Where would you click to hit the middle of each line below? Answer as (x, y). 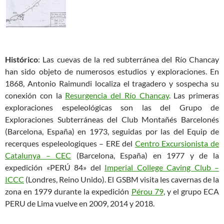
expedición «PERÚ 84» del (55, 167)
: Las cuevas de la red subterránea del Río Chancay (128, 59)
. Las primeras (194, 95)
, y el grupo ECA (191, 191)
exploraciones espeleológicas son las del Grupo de (112, 107)
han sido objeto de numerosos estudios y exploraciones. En (112, 71)
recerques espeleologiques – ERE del (70, 143)
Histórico (21, 59)
